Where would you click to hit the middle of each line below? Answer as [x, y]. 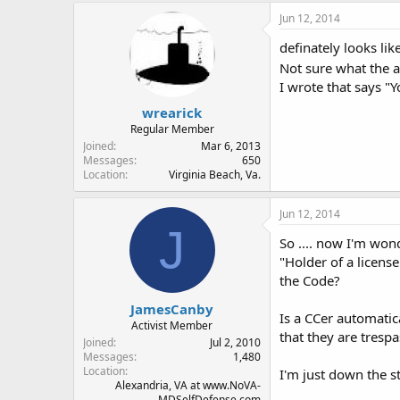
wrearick [172, 112]
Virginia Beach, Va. [215, 175]
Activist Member [172, 325]
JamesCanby [172, 308]
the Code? [310, 280]
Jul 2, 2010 [235, 342]
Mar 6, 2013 [231, 146]
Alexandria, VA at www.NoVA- [188, 385]
